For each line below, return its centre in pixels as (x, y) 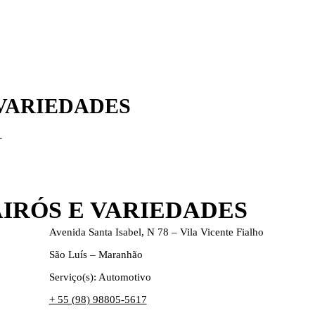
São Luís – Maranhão (96, 255)
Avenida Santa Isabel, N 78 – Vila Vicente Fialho (156, 232)
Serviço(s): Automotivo (100, 277)
